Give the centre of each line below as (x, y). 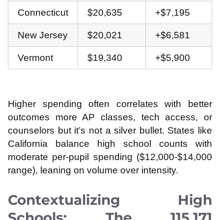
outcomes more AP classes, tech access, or (110, 117)
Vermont (35, 58)
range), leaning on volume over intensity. (93, 170)
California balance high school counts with (110, 144)
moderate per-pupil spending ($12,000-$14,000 (110, 157)
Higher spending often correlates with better (110, 104)
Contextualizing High (110, 200)
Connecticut (43, 13)
